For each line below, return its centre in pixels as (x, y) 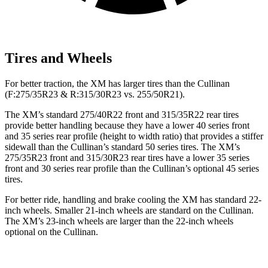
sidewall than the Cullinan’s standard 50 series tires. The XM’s (122, 147)
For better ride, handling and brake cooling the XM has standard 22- (133, 199)
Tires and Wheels (58, 58)
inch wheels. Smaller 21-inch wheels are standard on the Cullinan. (129, 210)
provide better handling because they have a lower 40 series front (127, 125)
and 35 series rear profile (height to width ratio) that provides (120, 136)
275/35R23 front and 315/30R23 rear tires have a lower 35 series (127, 157)
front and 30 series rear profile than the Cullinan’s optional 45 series (132, 168)
